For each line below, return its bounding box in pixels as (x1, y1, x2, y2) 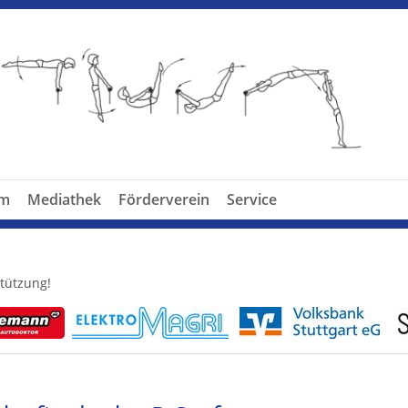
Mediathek (27, 189, 101, 210)
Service (227, 189, 277, 210)
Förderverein (118, 189, 209, 210)
